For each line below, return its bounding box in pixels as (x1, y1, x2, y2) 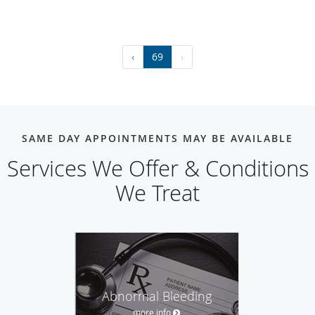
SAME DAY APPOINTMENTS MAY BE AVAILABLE (22, 131, 293, 145)
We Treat (115, 178, 200, 207)
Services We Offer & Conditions (6, 153, 309, 183)
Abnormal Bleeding (102, 287, 212, 304)
